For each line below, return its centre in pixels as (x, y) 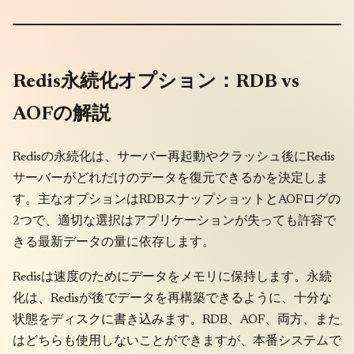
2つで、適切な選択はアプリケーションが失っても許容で (174, 221)
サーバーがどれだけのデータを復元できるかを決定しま (171, 178)
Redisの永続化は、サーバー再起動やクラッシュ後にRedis (174, 157)
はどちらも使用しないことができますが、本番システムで (177, 342)
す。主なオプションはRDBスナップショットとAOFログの (177, 200)
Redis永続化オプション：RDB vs (156, 82)
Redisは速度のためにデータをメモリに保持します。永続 (172, 278)
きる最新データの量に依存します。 (114, 242)
